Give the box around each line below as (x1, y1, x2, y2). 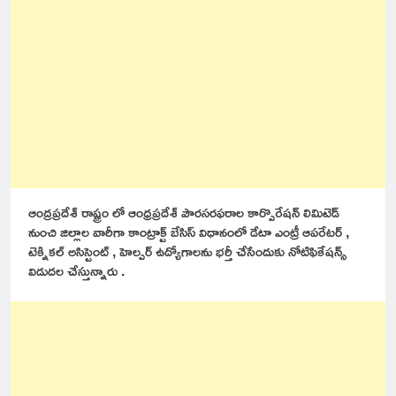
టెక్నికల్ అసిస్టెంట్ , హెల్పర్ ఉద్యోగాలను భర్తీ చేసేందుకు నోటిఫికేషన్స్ (28, 237, 346, 264)
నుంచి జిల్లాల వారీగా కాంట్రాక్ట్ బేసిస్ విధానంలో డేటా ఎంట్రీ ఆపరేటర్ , (28, 217, 349, 245)
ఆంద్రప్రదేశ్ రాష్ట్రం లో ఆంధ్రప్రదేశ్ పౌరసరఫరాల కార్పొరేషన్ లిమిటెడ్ (28, 198, 339, 225)
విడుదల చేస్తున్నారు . (28, 256, 125, 284)
